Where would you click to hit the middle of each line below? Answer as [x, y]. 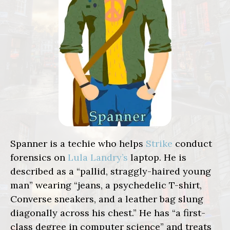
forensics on [39, 158]
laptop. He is [157, 158]
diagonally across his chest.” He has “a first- [108, 213]
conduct [192, 144]
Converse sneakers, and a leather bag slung [107, 199]
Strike [159, 144]
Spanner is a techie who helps [78, 144]
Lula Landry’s [98, 158]
